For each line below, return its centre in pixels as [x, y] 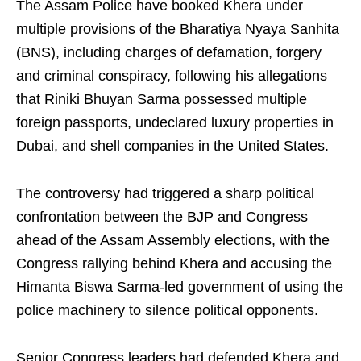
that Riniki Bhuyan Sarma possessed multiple [162, 99]
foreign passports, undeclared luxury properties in [175, 122]
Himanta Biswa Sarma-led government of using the [180, 287]
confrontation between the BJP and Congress [162, 217]
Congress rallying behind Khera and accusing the [174, 263]
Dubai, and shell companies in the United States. [172, 146]
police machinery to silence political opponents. [167, 310]
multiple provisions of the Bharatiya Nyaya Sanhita [178, 29]
